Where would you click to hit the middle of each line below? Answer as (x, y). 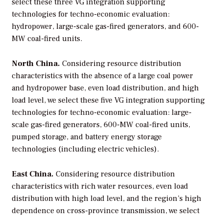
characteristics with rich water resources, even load (100, 186)
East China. (33, 174)
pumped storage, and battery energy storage (87, 137)
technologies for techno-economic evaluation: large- (102, 113)
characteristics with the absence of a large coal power (102, 76)
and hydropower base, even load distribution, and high (105, 88)
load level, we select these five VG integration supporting (108, 100)
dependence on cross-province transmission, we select (106, 210)
